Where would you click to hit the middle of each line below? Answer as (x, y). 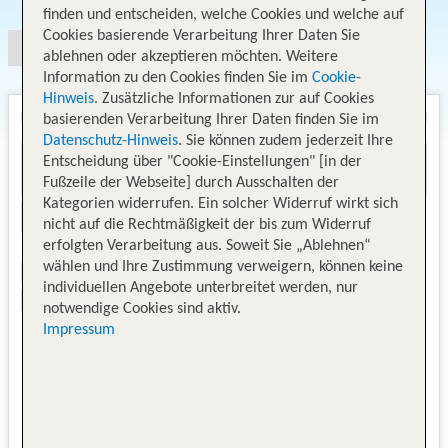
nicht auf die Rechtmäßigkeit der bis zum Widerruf (207, 225)
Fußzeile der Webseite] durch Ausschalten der (191, 183)
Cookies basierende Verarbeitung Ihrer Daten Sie (202, 36)
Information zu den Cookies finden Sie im (176, 78)
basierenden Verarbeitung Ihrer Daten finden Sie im (211, 120)
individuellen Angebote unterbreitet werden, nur (201, 288)
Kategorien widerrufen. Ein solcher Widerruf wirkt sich (221, 204)
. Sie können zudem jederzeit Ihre (286, 141)
